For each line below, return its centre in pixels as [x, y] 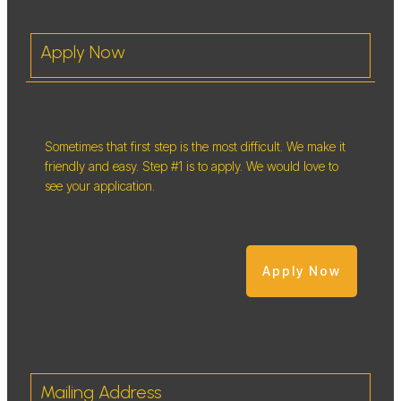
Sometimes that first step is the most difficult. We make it [195, 146]
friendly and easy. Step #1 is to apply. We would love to [192, 166]
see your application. [102, 185]
